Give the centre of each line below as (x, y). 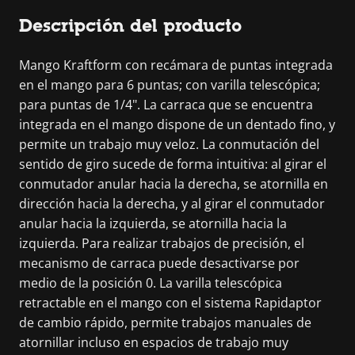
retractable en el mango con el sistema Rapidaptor (170, 302)
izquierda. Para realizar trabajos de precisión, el (162, 243)
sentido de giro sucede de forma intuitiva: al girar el (173, 164)
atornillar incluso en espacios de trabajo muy (154, 342)
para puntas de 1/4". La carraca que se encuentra (166, 104)
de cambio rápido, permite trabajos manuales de (165, 322)
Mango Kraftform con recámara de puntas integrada (176, 65)
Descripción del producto (130, 25)
